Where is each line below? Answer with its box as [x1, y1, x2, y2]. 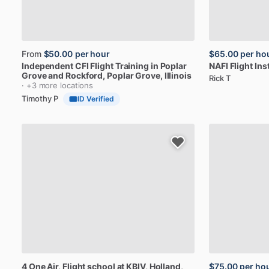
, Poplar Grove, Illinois [103, 70, 192, 80]
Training [115, 61, 149, 71]
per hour [74, 49, 110, 59]
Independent [22, 61, 73, 71]
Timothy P [22, 93, 58, 103]
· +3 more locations [22, 80, 94, 90]
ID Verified [77, 94, 114, 103]
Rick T [209, 73, 231, 83]
